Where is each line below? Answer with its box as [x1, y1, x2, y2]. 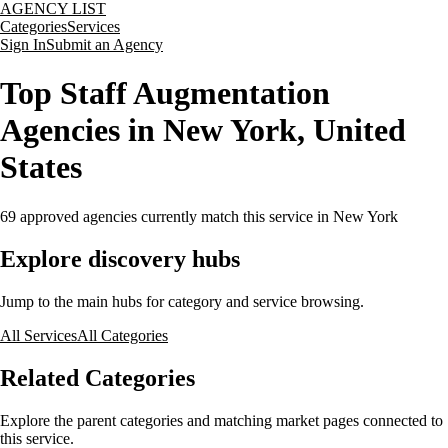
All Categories [77, 326, 168, 344]
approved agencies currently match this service [16, 207, 313, 225]
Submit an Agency [46, 36, 163, 53]
